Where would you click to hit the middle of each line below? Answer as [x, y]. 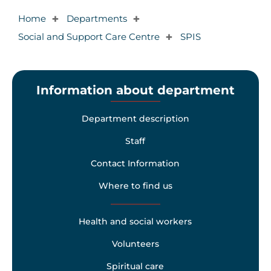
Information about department [135, 90]
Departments [96, 18]
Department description [135, 119]
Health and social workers [135, 222]
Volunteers [135, 244]
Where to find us [135, 186]
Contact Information [135, 164]
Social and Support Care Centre [89, 37]
